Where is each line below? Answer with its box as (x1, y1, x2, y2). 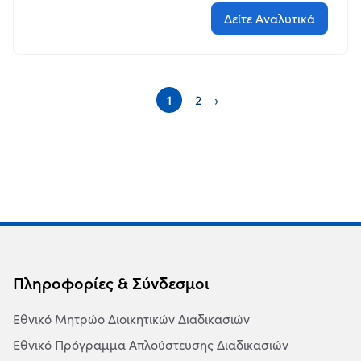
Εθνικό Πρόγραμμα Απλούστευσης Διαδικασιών (13, 337, 288, 353)
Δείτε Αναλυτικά (224, 10, 315, 27)
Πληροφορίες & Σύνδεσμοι (13, 273, 210, 294)
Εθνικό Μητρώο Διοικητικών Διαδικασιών (13, 311, 250, 327)
